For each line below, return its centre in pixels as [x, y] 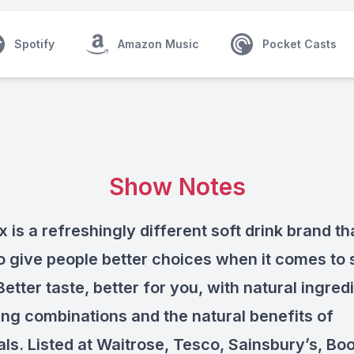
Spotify [34, 44]
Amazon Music [158, 44]
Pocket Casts [299, 44]
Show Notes [177, 186]
